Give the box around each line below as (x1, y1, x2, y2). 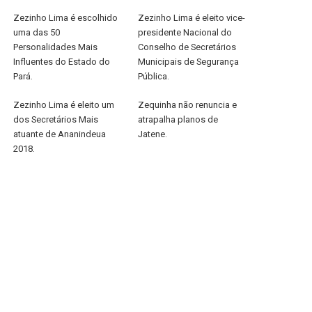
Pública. (137, 71, 169, 81)
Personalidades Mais (13, 42, 98, 52)
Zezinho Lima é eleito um (13, 100, 115, 110)
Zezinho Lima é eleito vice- (137, 13, 245, 23)
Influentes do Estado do (13, 56, 111, 67)
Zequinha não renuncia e (137, 100, 237, 110)
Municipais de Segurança (137, 56, 239, 67)
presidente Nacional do (137, 27, 232, 38)
